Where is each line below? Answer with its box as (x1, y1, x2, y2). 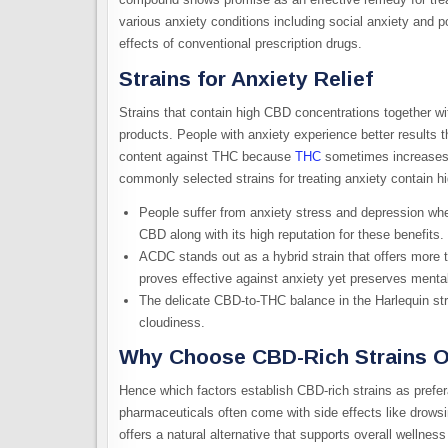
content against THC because (119, 148, 295, 164)
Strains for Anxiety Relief (119, 66, 373, 90)
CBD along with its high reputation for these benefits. (139, 226, 444, 242)
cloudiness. (139, 314, 205, 330)
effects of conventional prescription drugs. (119, 36, 362, 52)
